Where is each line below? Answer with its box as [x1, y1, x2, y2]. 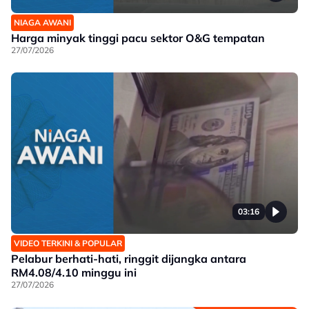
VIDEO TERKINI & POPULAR [14, 238, 122, 248]
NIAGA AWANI [14, 17, 71, 28]
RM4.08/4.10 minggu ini [11, 266, 137, 279]
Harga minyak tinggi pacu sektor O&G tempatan [11, 31, 265, 45]
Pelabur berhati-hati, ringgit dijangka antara [11, 252, 246, 266]
